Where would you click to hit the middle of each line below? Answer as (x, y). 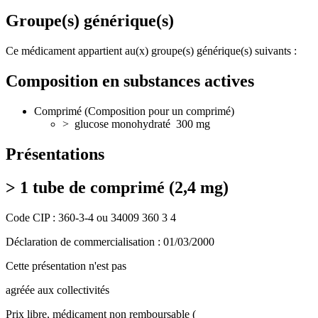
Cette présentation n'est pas (66, 265)
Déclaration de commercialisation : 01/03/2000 (110, 241)
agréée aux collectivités (57, 290)
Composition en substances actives (130, 81)
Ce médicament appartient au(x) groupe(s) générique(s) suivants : (151, 51)
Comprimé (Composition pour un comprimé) (134, 111)
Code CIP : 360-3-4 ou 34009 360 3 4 (91, 217)
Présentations (55, 154)
